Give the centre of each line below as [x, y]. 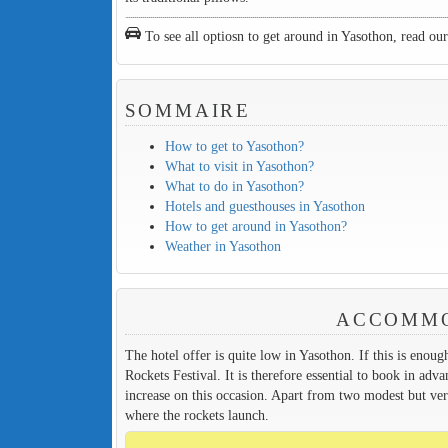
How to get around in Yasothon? [255, 225]
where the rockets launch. [196, 414]
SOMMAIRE [188, 110]
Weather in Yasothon [222, 245]
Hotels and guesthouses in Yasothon [264, 205]
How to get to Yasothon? [234, 145]
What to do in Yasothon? [234, 185]
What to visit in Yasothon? [239, 165]
